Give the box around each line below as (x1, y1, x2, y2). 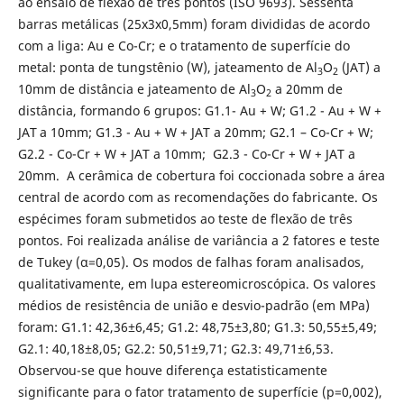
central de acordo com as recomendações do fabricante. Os (17, 188, 378, 206)
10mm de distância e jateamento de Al (17, 79, 251, 97)
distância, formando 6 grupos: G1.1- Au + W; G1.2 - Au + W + (17, 101, 381, 119)
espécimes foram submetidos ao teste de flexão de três (17, 209, 353, 227)
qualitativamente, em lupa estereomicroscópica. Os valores (17, 274, 376, 292)
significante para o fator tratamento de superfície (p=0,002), (17, 382, 382, 400)
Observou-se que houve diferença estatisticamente (17, 361, 327, 379)
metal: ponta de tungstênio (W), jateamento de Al (17, 58, 317, 76)
